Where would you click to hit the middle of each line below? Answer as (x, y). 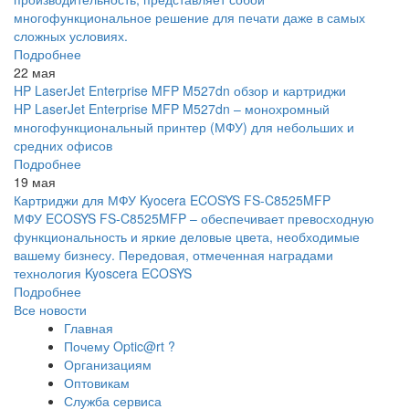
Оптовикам (97, 383)
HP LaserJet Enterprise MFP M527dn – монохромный (172, 109)
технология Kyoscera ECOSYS (103, 273)
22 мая (35, 73)
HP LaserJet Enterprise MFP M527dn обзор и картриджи (180, 91)
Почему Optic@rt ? (120, 346)
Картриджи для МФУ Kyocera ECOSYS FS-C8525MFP (172, 200)
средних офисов (63, 146)
